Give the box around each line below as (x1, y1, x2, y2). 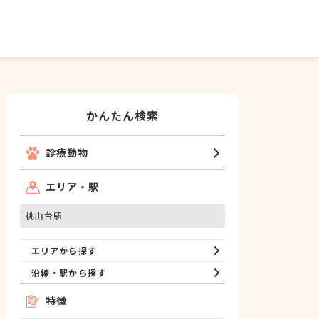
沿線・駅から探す (31, 266, 106, 278)
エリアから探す (31, 244, 97, 256)
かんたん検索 (85, 107, 159, 124)
